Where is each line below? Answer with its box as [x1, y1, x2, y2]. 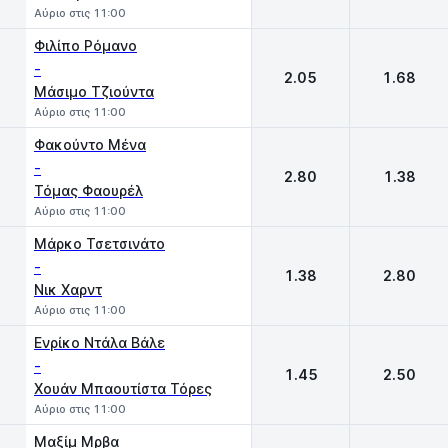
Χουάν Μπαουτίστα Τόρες [34, 380, 212, 397]
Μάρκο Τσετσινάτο [34, 235, 165, 252]
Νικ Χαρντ [34, 281, 102, 298]
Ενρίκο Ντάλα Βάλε [34, 334, 165, 351]
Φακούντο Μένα [34, 136, 146, 153]
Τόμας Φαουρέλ [34, 182, 143, 199]
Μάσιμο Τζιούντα [34, 83, 154, 100]
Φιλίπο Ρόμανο [34, 37, 137, 54]
